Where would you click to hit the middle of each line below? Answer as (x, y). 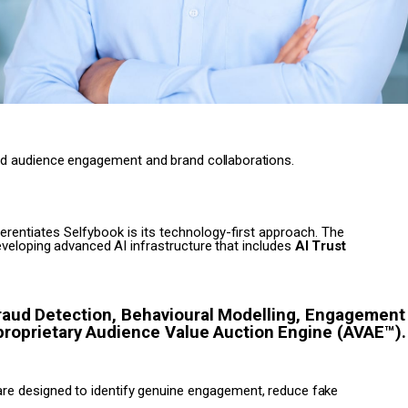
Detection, (76, 315)
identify (112, 390)
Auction (243, 332)
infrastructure (171, 245)
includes (266, 245)
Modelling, (260, 315)
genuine (161, 390)
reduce (289, 390)
